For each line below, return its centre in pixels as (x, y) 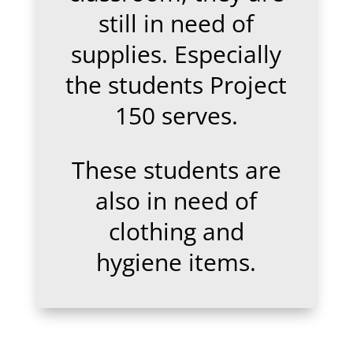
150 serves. (176, 115)
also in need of (176, 201)
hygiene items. (176, 262)
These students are (176, 170)
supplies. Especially (176, 54)
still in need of (176, 23)
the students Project (176, 85)
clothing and (176, 231)
